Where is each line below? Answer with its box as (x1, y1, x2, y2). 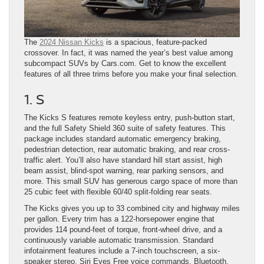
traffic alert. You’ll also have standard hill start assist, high (24, 155, 222, 164)
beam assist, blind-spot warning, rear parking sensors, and (24, 166, 223, 175)
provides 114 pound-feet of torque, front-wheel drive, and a (24, 225, 222, 234)
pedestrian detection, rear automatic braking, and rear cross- (24, 144, 230, 154)
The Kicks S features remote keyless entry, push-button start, (24, 113, 235, 122)
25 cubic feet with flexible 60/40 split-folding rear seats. (24, 187, 212, 196)
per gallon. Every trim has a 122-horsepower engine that (24, 214, 214, 223)
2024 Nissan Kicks (39, 37, 104, 47)
